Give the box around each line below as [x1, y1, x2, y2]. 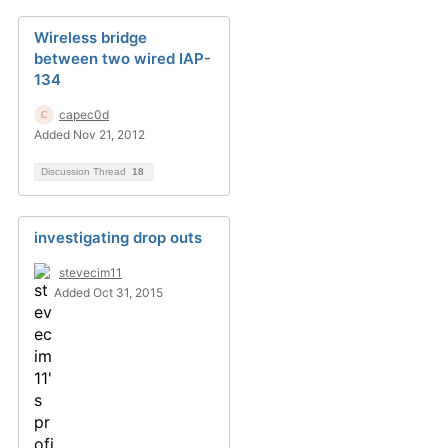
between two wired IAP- [34, 49, 211, 68]
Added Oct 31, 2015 [54, 285, 163, 300]
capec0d [59, 107, 109, 122]
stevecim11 [59, 265, 122, 280]
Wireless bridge [34, 28, 147, 47]
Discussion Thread [41, 166, 129, 177]
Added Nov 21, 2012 [34, 127, 145, 142]
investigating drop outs [34, 228, 202, 247]
